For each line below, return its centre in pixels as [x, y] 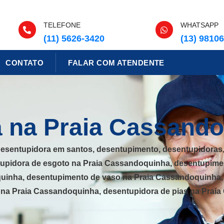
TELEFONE [62, 25]
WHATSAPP [199, 25]
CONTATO [25, 62]
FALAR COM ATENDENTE [116, 62]
